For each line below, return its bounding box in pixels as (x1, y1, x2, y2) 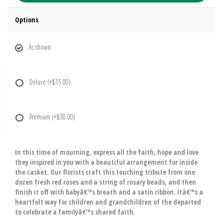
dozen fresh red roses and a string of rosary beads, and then (15, 177, 196, 187)
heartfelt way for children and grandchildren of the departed (15, 197, 201, 207)
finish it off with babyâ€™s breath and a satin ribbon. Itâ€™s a (15, 187, 203, 197)
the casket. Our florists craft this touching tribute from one (15, 167, 195, 177)
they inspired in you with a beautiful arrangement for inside (15, 157, 198, 167)
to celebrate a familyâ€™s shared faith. (15, 207, 135, 217)
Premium (29, 112, 52, 121)
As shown (29, 42, 51, 52)
